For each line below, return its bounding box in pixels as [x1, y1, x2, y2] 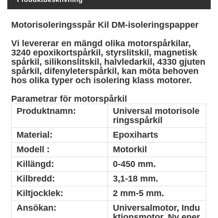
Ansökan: [17, 202, 57, 213]
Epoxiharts [113, 129, 159, 140]
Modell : [17, 144, 50, 154]
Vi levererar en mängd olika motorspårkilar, [11, 38, 191, 48]
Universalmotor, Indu [113, 202, 200, 213]
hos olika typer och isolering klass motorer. [11, 75, 192, 85]
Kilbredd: [17, 173, 55, 183]
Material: [17, 129, 53, 140]
